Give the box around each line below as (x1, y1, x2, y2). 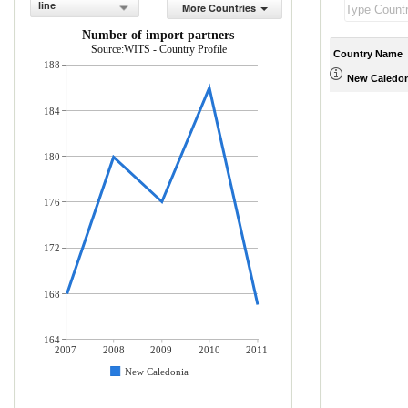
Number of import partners (82, 28, 235, 42)
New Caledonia (125, 366, 189, 377)
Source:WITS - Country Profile (91, 43, 227, 56)
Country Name (333, 47, 403, 59)
